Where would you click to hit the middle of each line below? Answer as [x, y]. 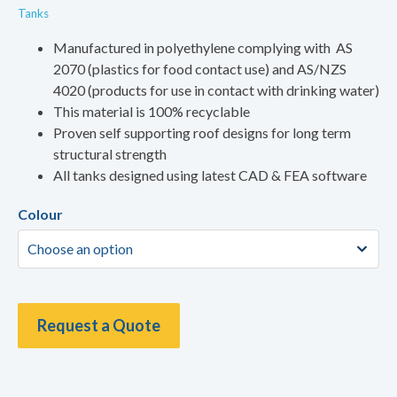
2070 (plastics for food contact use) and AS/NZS [200, 69]
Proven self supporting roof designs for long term [202, 133]
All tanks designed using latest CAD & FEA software [210, 175]
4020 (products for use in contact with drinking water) [216, 90]
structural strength [110, 154]
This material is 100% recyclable [152, 112]
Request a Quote [99, 326]
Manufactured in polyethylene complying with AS [203, 48]
